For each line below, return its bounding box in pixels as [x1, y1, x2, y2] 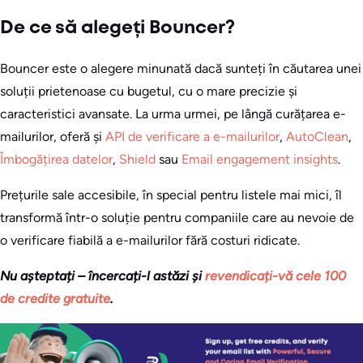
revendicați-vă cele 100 [205, 268, 346, 284]
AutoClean [286, 129, 348, 145]
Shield [119, 152, 156, 168]
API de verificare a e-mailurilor [105, 129, 280, 145]
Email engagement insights [181, 152, 338, 168]
